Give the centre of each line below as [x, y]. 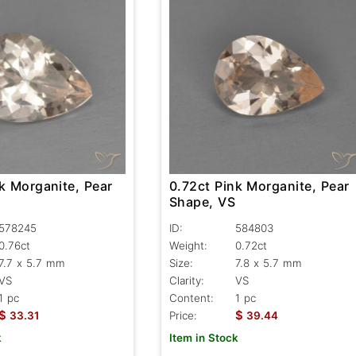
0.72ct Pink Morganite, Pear [259, 186]
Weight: [188, 245]
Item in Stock [203, 337]
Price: [183, 315]
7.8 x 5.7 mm [268, 263]
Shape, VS [202, 201]
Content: [191, 298]
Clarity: [186, 280]
